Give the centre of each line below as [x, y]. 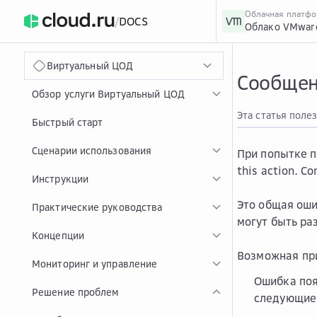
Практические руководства [97, 207]
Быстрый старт [68, 122]
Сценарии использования [92, 150]
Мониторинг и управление [95, 264]
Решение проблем [76, 292]
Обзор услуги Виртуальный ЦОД [108, 94]
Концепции [58, 235]
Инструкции [60, 179]
